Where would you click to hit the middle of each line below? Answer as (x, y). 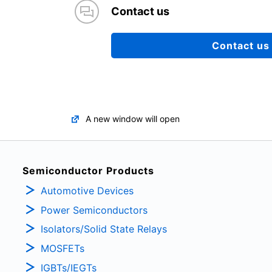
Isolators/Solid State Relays (104, 229)
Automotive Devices (87, 190)
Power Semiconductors (94, 210)
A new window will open (133, 119)
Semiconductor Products (88, 171)
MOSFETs (63, 249)
